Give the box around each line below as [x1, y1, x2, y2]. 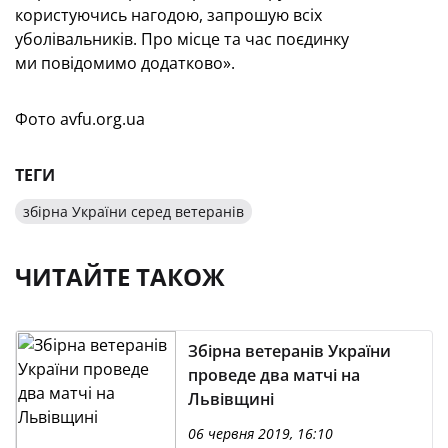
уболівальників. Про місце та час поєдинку [15, 28, 349, 50]
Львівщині [188, 388, 274, 410]
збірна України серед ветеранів [23, 202, 244, 221]
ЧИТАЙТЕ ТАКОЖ [15, 260, 225, 293]
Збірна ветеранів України [188, 340, 391, 362]
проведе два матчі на [188, 364, 360, 386]
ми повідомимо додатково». [15, 52, 235, 74]
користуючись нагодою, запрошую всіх [15, 4, 322, 26]
